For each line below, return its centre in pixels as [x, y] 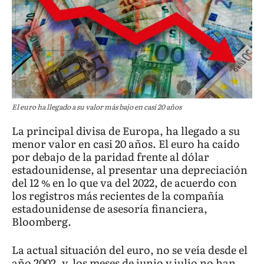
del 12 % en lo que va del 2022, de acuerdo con [124, 183]
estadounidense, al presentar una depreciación [130, 170]
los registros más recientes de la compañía [118, 196]
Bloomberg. [42, 222]
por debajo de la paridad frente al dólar [110, 157]
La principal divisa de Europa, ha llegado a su [126, 131]
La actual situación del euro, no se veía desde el [130, 250]
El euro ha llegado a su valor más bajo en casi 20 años [97, 107]
